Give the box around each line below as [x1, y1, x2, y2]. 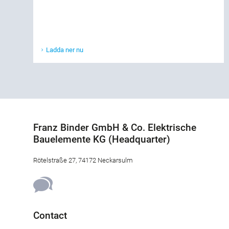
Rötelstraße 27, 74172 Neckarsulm [33, 156, 133, 165]
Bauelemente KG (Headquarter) [33, 133, 170, 146]
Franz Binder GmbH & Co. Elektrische [33, 122, 196, 134]
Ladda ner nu [46, 46, 83, 54]
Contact [33, 210, 67, 222]
